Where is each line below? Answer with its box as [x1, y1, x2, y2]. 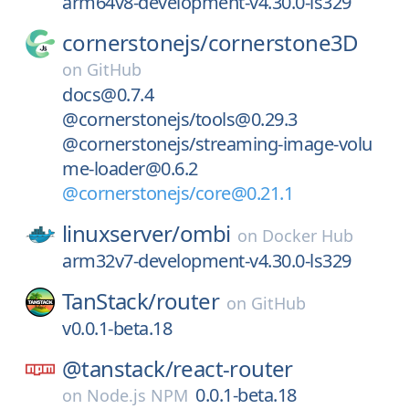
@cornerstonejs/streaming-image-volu [62, 131, 372, 156]
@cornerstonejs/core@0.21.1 [62, 181, 293, 205]
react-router [173, 353, 293, 383]
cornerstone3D [207, 27, 359, 58]
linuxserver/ [62, 218, 180, 248]
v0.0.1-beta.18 [62, 316, 172, 341]
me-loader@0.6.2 [62, 156, 198, 181]
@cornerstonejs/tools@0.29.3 [62, 107, 298, 131]
